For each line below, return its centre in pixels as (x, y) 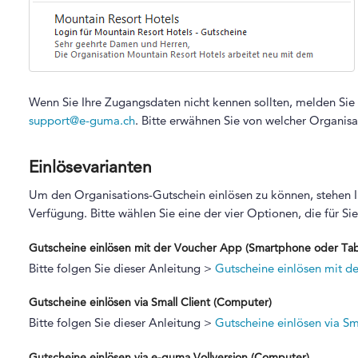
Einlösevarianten (90, 166)
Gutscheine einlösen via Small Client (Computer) (150, 302)
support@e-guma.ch (82, 120)
